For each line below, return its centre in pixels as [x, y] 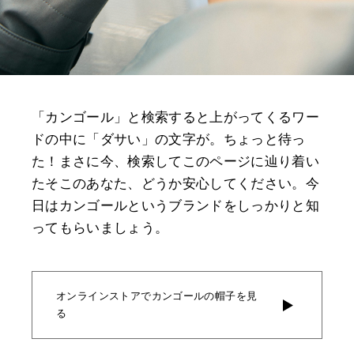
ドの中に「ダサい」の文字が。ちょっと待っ [169, 140]
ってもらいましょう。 [100, 228]
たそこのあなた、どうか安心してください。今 [176, 184]
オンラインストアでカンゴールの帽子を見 [157, 296]
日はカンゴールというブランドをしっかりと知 [176, 206]
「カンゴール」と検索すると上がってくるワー [176, 118]
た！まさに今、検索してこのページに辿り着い [176, 162]
